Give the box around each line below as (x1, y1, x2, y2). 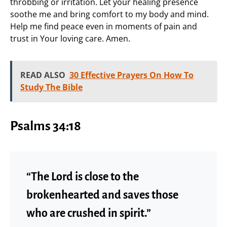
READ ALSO (20, 69, 65, 81)
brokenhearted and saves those (26, 189, 178, 201)
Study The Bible (20, 82, 83, 93)
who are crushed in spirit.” (26, 207, 151, 219)
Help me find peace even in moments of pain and (10, 21, 197, 32)
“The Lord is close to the (26, 171, 139, 183)
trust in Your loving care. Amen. (10, 33, 130, 44)
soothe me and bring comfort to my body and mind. (10, 9, 209, 20)
